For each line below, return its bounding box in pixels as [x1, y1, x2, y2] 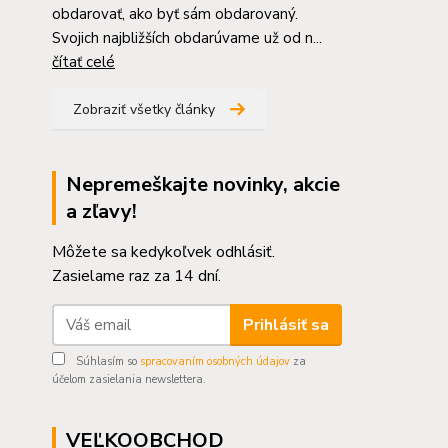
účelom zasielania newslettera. [52, 372, 206, 387]
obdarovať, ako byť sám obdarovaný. [52, 4, 298, 24]
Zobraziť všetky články [73, 100, 215, 119]
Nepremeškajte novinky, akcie [66, 171, 340, 198]
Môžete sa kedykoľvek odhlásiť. [52, 241, 275, 263]
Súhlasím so [73, 354, 140, 369]
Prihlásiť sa [242, 313, 329, 336]
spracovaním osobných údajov [140, 354, 290, 369]
